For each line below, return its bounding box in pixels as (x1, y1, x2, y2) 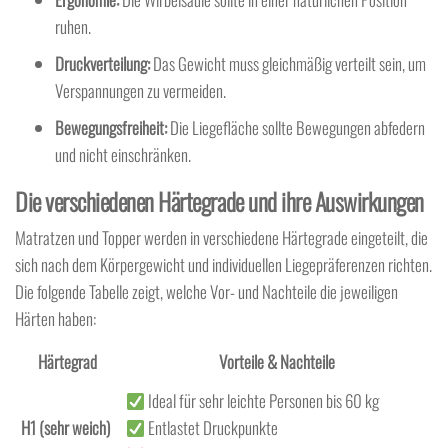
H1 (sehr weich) (21, 415, 110, 440)
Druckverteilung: (55, 51, 150, 76)
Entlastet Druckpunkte (145, 415, 279, 440)
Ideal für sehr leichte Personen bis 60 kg (145, 388, 380, 413)
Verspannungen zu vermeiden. (55, 78, 226, 103)
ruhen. (55, 14, 91, 39)
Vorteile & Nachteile (218, 349, 335, 374)
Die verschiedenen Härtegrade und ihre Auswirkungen (15, 183, 424, 219)
